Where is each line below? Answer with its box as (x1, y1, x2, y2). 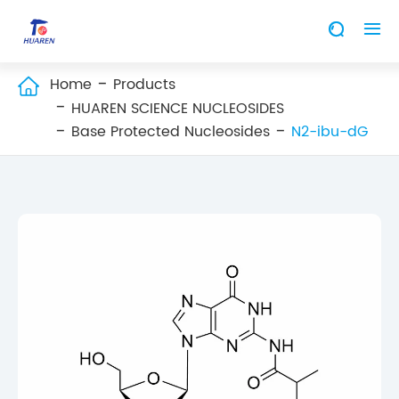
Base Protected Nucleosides (71, 120, 270, 144)
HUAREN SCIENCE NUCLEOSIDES (71, 96, 284, 120)
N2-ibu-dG (291, 120, 368, 144)
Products (113, 73, 175, 96)
